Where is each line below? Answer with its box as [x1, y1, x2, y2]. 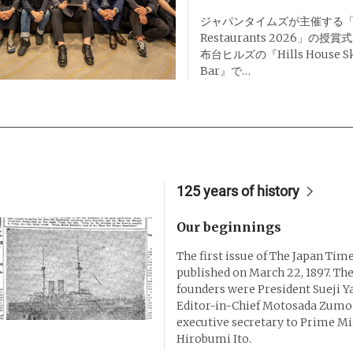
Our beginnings [176, 219, 281, 235]
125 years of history [176, 183, 299, 199]
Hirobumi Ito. [176, 332, 251, 346]
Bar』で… [199, 63, 251, 78]
